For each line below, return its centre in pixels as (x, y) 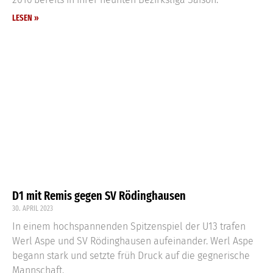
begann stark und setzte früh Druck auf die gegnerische (131, 255)
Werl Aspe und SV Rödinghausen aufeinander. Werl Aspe (133, 241)
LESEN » (26, 18)
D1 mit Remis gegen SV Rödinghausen (99, 195)
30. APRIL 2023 (33, 208)
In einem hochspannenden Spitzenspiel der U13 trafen (129, 226)
